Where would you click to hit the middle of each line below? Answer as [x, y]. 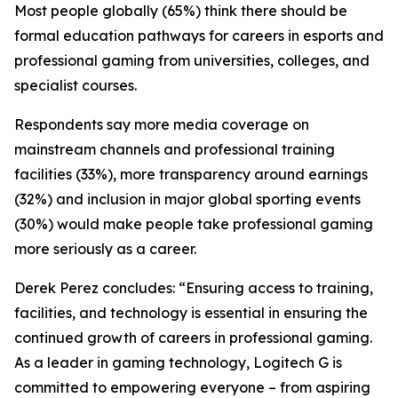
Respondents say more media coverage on [162, 125]
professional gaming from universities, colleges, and [192, 61]
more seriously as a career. [105, 249]
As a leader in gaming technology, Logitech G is [178, 363]
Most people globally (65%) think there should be [181, 11]
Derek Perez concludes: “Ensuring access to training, [194, 288]
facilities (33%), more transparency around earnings [191, 175]
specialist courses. [77, 86]
